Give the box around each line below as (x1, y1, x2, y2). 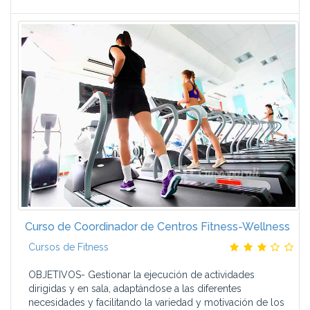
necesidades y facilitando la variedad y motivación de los (28, 297, 284, 308)
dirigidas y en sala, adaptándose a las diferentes (28, 283, 241, 294)
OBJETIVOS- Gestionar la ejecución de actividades (28, 269, 255, 280)
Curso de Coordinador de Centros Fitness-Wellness (25, 220, 290, 233)
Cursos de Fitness (28, 241, 109, 253)
